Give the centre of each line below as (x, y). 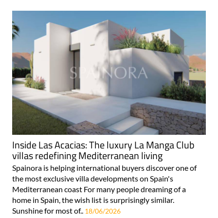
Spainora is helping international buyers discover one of (104, 167)
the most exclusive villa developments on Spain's (93, 178)
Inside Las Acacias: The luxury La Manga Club (103, 145)
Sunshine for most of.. (48, 210)
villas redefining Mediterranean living (87, 155)
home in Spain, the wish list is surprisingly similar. (95, 200)
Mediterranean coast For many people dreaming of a (99, 189)
